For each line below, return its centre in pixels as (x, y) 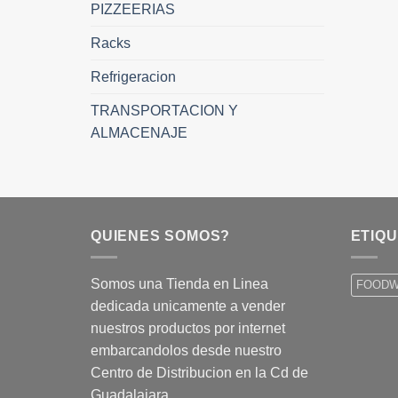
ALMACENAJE (139, 132)
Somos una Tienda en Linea (179, 284)
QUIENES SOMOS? (161, 235)
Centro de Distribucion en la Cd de (199, 373)
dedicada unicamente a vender (188, 306)
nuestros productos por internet (188, 329)
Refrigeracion (133, 76)
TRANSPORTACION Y (164, 110)
